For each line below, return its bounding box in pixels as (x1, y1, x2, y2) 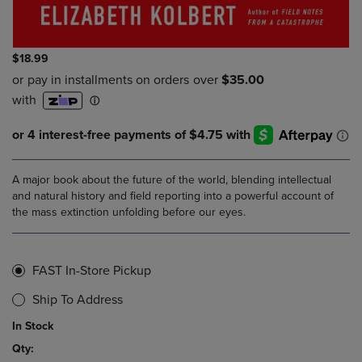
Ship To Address (32, 292, 123, 309)
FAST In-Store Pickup (32, 263, 151, 280)
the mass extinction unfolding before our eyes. (12, 205, 246, 220)
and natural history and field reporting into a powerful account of (12, 189, 334, 204)
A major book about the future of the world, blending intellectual (12, 173, 331, 187)
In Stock (12, 319, 53, 334)
